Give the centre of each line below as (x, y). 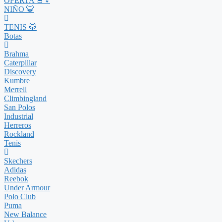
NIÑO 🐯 (19, 9)
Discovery (20, 72)
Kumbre (17, 81)
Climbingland (25, 98)
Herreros (18, 125)
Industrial (19, 116)
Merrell (15, 89)
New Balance (25, 214)
